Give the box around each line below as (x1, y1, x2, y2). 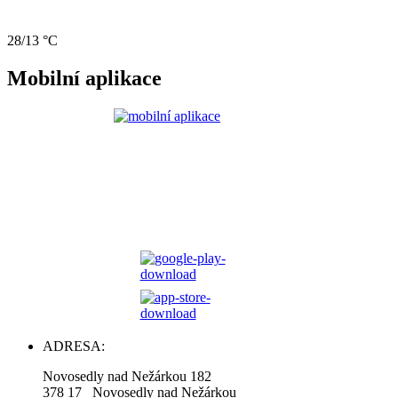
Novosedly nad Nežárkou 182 (43, 368, 211, 384)
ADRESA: (43, 338, 105, 354)
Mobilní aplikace (7, 66, 162, 90)
